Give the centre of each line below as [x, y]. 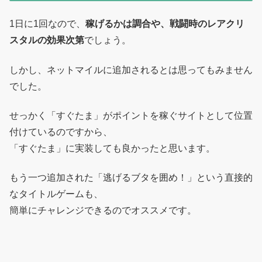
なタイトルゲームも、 [56, 194]
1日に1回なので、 [47, 24]
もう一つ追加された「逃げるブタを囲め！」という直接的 [131, 178]
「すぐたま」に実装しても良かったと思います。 [112, 148]
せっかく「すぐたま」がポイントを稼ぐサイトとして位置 [131, 115]
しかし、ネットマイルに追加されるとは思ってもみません [131, 70]
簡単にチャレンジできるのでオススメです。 [103, 211]
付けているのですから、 [61, 132]
